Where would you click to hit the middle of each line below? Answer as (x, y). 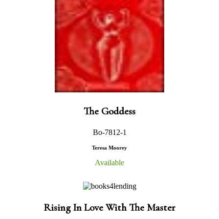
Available (109, 162)
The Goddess (109, 111)
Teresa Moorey (109, 147)
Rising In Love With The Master (109, 207)
